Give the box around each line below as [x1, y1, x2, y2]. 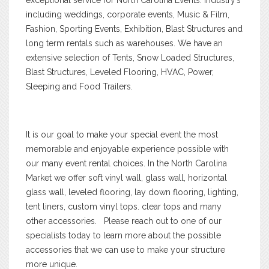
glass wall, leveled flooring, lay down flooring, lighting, [26, 187, 238, 197]
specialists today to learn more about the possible [26, 230, 221, 240]
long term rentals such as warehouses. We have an [26, 38, 223, 48]
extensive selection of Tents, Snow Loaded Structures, [26, 52, 234, 62]
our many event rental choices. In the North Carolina [26, 158, 227, 168]
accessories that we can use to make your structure [26, 244, 225, 255]
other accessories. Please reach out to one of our [26, 216, 222, 226]
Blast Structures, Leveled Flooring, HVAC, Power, [26, 67, 214, 77]
